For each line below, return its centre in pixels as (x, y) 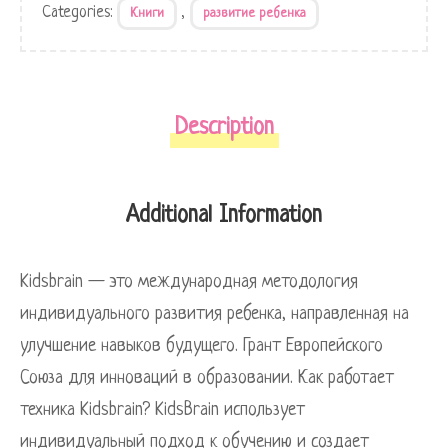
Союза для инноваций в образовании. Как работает (207, 377)
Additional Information (224, 216)
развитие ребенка (254, 13)
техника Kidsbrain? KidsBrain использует (162, 409)
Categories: (79, 12)
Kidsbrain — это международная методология (189, 281)
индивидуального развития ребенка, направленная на (214, 313)
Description (224, 128)
